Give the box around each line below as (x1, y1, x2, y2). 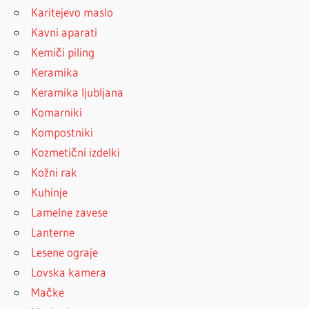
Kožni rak (31, 165, 78, 180)
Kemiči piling (31, 45, 95, 60)
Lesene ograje (31, 245, 99, 260)
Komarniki (31, 105, 83, 120)
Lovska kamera (31, 265, 107, 280)
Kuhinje (31, 185, 68, 200)
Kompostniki (31, 125, 94, 140)
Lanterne (31, 225, 75, 240)
